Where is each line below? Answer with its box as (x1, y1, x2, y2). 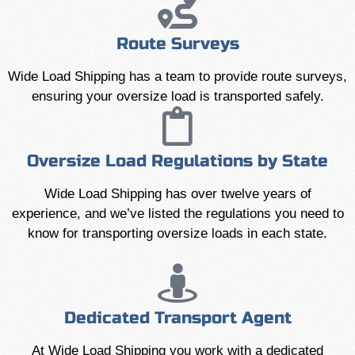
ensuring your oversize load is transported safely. (31, 89, 324, 104)
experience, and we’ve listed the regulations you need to (11, 206, 344, 221)
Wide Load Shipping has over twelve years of (44, 186, 311, 201)
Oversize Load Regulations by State (27, 151, 328, 171)
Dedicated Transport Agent (63, 308, 292, 328)
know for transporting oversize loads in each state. (28, 226, 327, 241)
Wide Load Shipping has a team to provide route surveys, (8, 69, 347, 84)
